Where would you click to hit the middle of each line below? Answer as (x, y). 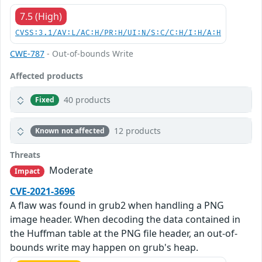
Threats (25, 155)
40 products (87, 100)
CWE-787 (27, 54)
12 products (137, 131)
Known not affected (70, 130)
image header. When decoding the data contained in (125, 220)
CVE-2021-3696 (42, 192)
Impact (27, 171)
